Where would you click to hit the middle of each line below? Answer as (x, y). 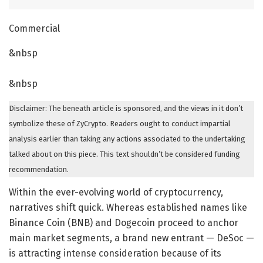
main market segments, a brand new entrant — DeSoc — (131, 238)
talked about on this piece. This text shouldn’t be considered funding (124, 154)
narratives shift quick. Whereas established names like (128, 207)
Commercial (34, 28)
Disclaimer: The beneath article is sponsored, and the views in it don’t (126, 108)
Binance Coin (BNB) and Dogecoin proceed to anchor (124, 222)
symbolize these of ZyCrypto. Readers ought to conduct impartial (120, 123)
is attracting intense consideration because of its (115, 253)
